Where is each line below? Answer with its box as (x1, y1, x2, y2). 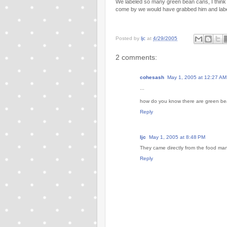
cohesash (140, 74, 164, 81)
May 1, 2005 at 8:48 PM (149, 134, 205, 140)
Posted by (116, 35, 141, 41)
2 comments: (116, 53, 157, 61)
